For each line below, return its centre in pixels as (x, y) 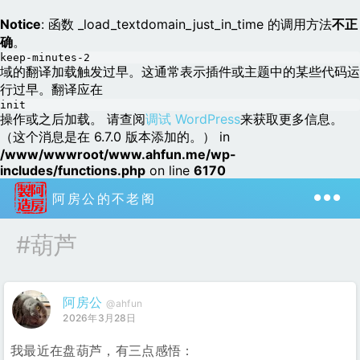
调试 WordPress (193, 119)
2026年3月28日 (100, 318)
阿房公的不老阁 (102, 198)
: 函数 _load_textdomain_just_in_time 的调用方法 (186, 24)
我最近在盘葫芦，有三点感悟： (102, 350)
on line (170, 170)
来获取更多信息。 (292, 119)
